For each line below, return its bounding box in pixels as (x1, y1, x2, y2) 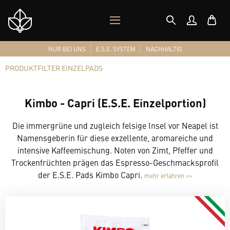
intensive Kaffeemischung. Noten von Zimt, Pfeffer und (17, 144, 213, 156)
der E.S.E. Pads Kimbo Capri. (38, 169, 144, 180)
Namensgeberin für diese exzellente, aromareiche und (17, 132, 213, 143)
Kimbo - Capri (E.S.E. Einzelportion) (24, 94, 206, 110)
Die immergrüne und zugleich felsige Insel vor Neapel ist (12, 120, 218, 131)
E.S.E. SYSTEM (95, 45, 136, 53)
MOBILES (108, 11, 160, 29)
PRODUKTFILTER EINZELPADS (5, 63, 103, 73)
